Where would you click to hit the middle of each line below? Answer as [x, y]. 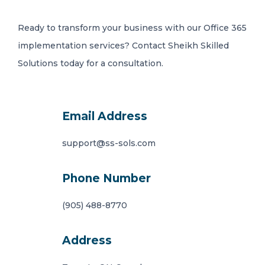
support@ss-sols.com [109, 143]
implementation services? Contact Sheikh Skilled [123, 46]
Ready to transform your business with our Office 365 [132, 28]
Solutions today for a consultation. [91, 63]
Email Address [104, 116]
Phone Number [106, 178]
